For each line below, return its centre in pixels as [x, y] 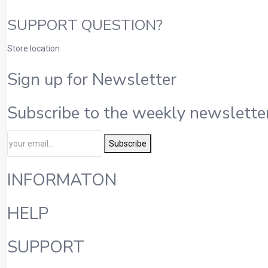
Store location [33, 49]
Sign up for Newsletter [92, 80]
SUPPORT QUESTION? [85, 25]
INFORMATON [62, 180]
